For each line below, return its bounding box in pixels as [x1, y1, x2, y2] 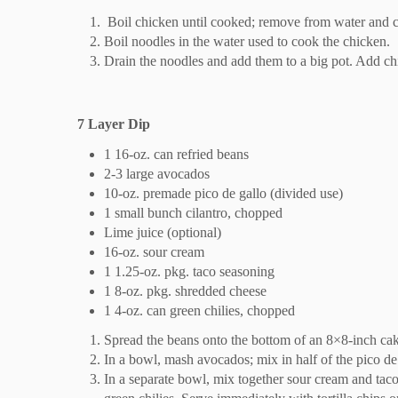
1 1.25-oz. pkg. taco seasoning [104, 263, 275, 279]
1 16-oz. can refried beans [104, 146, 249, 162]
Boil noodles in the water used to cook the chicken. [104, 33, 390, 49]
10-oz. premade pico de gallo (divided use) [104, 185, 343, 201]
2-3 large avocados [104, 165, 210, 181]
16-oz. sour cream [104, 243, 204, 259]
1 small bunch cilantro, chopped [104, 204, 283, 220]
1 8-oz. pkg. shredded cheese [104, 283, 267, 298]
